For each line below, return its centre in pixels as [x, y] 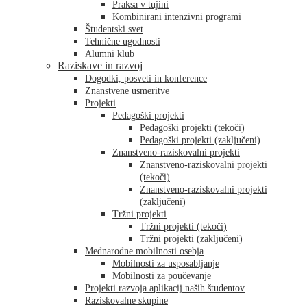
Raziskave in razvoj [100, 65]
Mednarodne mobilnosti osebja [144, 251]
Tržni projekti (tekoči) [183, 226]
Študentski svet [114, 29]
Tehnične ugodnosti [123, 41]
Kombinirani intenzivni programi [177, 17]
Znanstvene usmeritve [127, 91]
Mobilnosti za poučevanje [162, 276]
